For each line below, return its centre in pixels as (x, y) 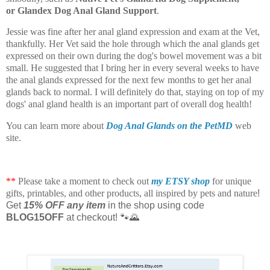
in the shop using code (156, 205)
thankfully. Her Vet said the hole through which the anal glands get (133, 44)
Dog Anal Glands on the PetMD (169, 126)
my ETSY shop (181, 181)
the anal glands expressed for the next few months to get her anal (129, 80)
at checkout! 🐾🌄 (103, 217)
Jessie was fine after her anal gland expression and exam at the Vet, (133, 32)
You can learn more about (56, 126)
